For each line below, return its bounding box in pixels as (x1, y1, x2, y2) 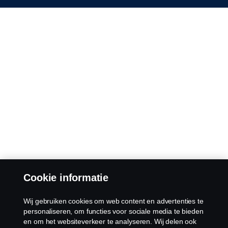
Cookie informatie (23, 172, 109, 183)
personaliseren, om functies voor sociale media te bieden (23, 207, 204, 215)
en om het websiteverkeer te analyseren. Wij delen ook (23, 217, 196, 225)
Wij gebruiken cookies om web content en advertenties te (23, 197, 204, 205)
